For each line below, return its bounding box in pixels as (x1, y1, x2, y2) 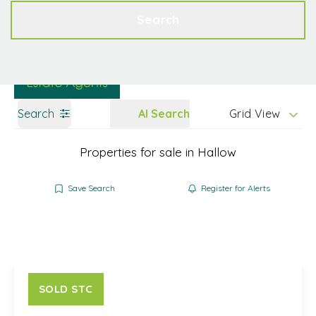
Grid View (229, 107, 281, 121)
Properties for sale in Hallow (80, 145, 236, 159)
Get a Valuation (220, 6, 302, 20)
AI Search (138, 107, 190, 121)
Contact (14, 8, 54, 20)
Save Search (68, 183, 115, 193)
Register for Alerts (200, 183, 270, 193)
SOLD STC (39, 282, 93, 296)
